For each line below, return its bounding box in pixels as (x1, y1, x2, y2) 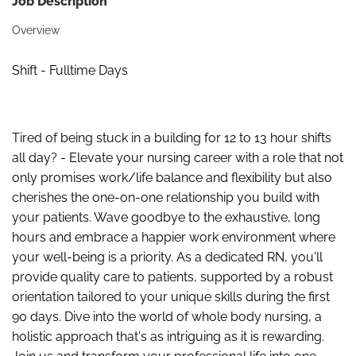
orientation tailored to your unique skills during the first (12, 289, 330, 305)
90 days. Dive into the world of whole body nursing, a (12, 309, 322, 325)
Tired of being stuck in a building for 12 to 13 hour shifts (12, 130, 331, 146)
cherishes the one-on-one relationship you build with (12, 190, 319, 206)
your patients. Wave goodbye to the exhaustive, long (12, 210, 320, 226)
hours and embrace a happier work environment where (12, 230, 335, 246)
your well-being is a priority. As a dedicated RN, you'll (12, 250, 323, 265)
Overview (12, 23, 60, 37)
